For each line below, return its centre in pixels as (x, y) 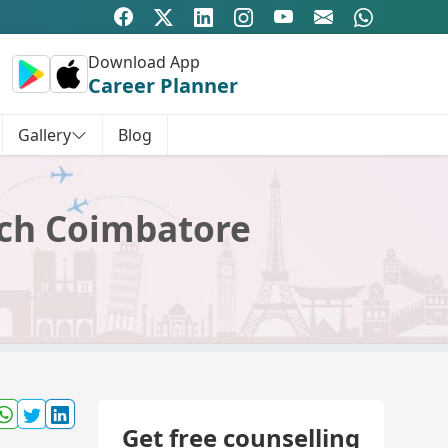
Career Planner (162, 85)
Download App (143, 62)
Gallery (44, 135)
